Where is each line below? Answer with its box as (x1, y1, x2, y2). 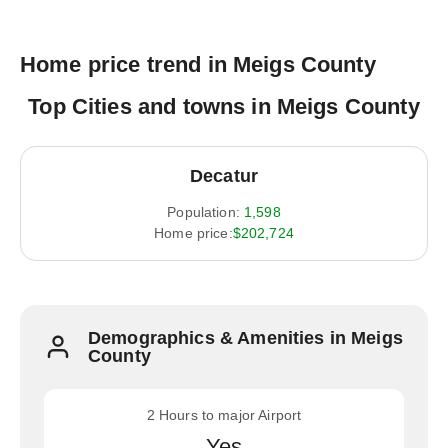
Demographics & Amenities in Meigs (88, 328, 403, 348)
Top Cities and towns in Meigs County (28, 94, 420, 119)
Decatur (189, 166, 259, 186)
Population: (167, 204, 240, 220)
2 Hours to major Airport (146, 407, 302, 423)
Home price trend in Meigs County (20, 52, 376, 77)
